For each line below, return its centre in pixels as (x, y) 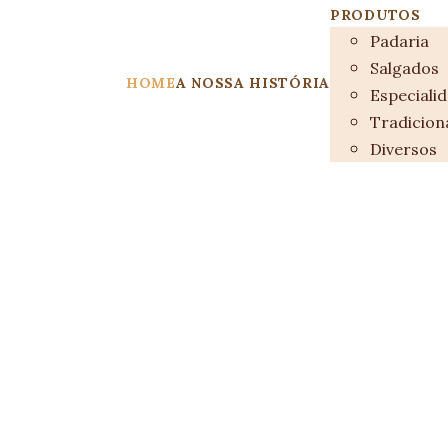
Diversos (403, 149)
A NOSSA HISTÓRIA (252, 82)
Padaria (399, 41)
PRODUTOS (375, 15)
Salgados (404, 68)
